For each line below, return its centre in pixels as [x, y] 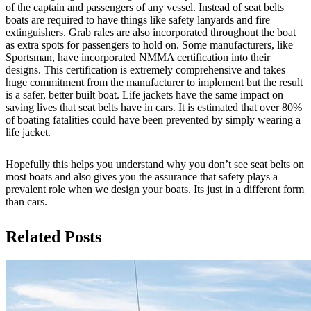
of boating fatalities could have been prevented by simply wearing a [153, 120]
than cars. [26, 202]
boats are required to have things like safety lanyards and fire [138, 20]
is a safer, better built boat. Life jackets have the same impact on [144, 95]
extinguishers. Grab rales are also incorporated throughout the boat [151, 33]
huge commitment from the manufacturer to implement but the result [154, 83]
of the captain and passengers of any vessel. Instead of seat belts [145, 8]
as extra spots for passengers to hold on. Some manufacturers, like [149, 45]
